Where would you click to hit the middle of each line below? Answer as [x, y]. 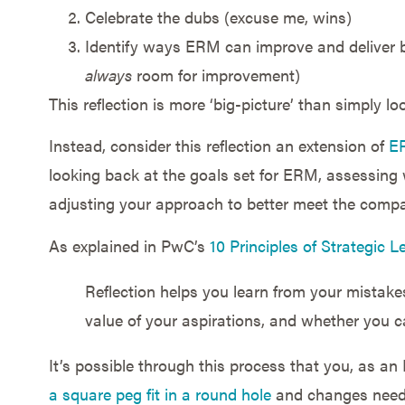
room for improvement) [216, 74]
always [108, 74]
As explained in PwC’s [129, 245]
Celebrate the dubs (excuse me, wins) [218, 16]
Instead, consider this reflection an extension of [218, 146]
